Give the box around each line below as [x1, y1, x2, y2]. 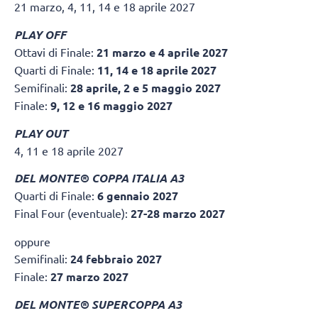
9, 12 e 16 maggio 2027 [50, 97, 172, 113]
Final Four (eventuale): [14, 206, 131, 221]
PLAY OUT [14, 125, 68, 141]
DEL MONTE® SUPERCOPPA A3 [14, 297, 182, 312]
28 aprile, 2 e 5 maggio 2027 [70, 79, 221, 95]
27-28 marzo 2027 [131, 206, 225, 221]
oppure [14, 234, 50, 248]
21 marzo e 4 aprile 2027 [97, 44, 228, 60]
